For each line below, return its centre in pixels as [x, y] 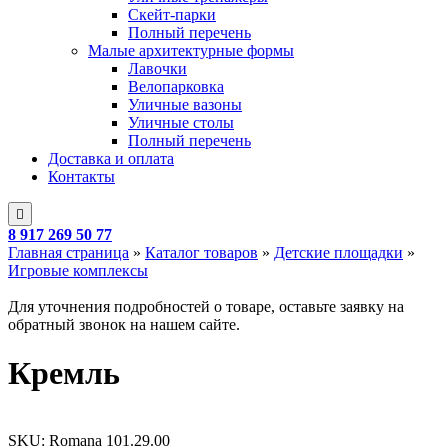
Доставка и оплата [111, 158]
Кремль [64, 373]
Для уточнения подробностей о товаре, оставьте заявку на [206, 306]
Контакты [81, 176]
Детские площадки [338, 252]
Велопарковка [176, 86]
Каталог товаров [201, 252]
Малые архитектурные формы [191, 50]
